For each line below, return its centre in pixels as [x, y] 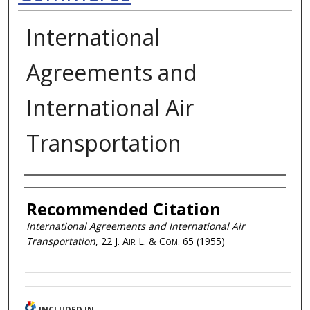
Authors [54, 189]
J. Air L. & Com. [147, 241]
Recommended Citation [123, 209]
